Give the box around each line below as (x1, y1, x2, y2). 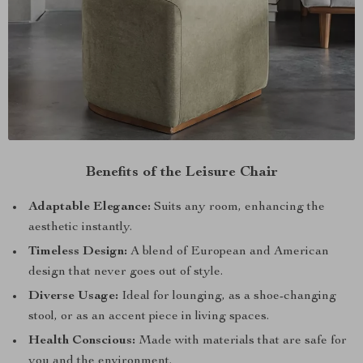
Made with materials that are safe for (135, 335, 347, 348)
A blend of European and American (127, 246, 329, 258)
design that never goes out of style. (28, 266, 223, 279)
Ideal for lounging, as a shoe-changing (118, 290, 336, 303)
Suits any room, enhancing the (151, 201, 325, 214)
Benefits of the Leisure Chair (85, 165, 278, 180)
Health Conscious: (28, 335, 135, 348)
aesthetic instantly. (28, 221, 132, 234)
